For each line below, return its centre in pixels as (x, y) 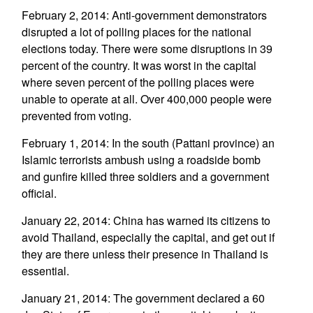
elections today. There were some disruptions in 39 (147, 49)
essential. (45, 271)
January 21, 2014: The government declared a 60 (143, 298)
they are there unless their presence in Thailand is (145, 254)
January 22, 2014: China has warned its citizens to (146, 220)
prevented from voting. (76, 116)
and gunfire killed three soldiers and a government (145, 176)
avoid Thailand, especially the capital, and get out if (148, 237)
